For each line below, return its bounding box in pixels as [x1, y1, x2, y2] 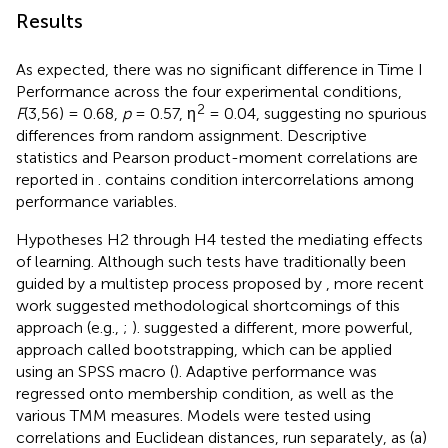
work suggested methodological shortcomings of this [16, 295, 400, 315]
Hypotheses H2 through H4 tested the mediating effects [16, 229, 423, 249]
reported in [16, 169, 98, 189]
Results [16, 8, 83, 33]
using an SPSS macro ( [16, 361, 174, 381]
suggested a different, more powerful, [144, 317, 413, 337]
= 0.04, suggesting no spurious [205, 103, 427, 123]
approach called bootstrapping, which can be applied [16, 339, 392, 359]
